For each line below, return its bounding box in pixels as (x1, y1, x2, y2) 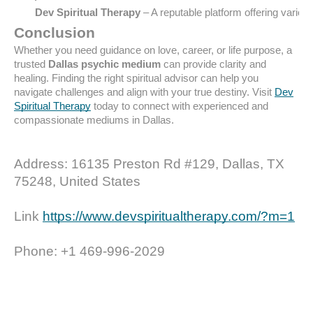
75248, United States (14, 174, 140, 189)
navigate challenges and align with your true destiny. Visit (14, 87, 272, 98)
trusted (14, 59, 48, 70)
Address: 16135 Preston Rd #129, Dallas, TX (14, 156, 284, 171)
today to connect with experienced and (91, 101, 268, 112)
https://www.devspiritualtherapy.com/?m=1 (43, 209, 295, 224)
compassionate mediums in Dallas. (14, 115, 174, 126)
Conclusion (14, 24, 95, 41)
